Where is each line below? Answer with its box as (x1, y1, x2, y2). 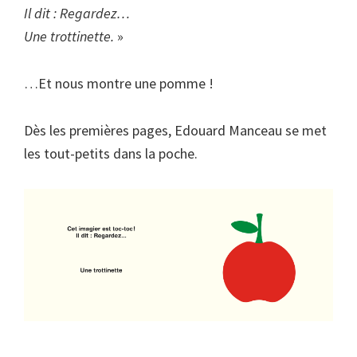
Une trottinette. (24, 26, 117, 45)
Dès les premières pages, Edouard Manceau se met (24, 120, 327, 139)
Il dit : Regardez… (24, 3, 130, 22)
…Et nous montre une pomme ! (24, 73, 214, 92)
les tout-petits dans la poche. (24, 143, 198, 163)
